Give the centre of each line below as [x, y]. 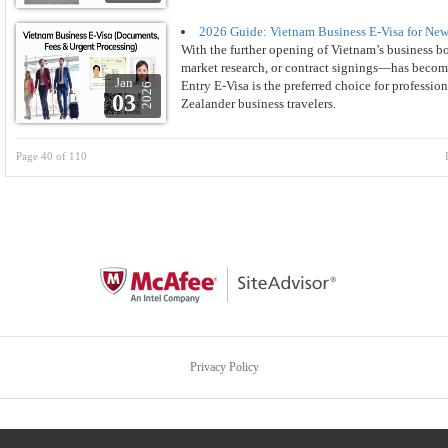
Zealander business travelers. [258, 103]
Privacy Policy [224, 367]
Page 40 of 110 [51, 156]
